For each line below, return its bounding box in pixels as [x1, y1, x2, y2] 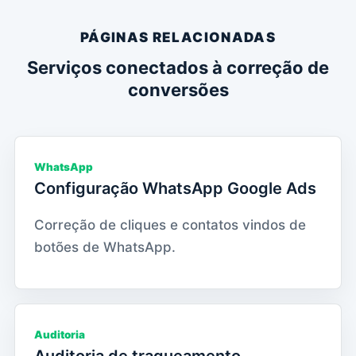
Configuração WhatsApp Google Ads [34, 178, 316, 198]
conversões [127, 79, 229, 100]
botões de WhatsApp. [34, 238, 176, 255]
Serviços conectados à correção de [27, 56, 329, 78]
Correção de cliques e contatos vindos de [34, 216, 306, 233]
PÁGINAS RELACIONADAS [79, 29, 277, 45]
